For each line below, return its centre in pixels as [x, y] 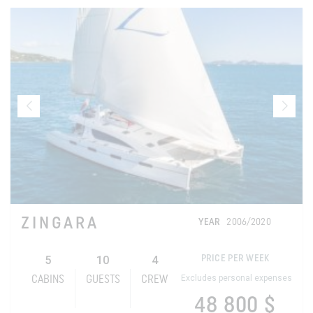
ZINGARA [60, 225]
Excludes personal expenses [237, 278]
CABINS [48, 281]
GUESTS [103, 281]
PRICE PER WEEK [235, 259]
